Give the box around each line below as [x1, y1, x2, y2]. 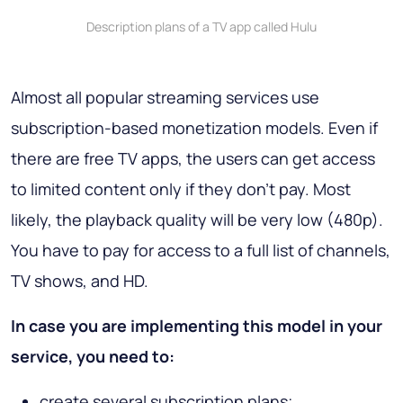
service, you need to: [11, 345, 175, 368]
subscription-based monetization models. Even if [11, 117, 378, 139]
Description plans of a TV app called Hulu [86, 18, 317, 36]
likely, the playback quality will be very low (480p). [11, 209, 383, 231]
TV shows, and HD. [11, 270, 148, 292]
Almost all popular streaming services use [11, 86, 319, 109]
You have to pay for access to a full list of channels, [11, 239, 390, 262]
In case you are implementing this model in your [11, 315, 382, 337]
